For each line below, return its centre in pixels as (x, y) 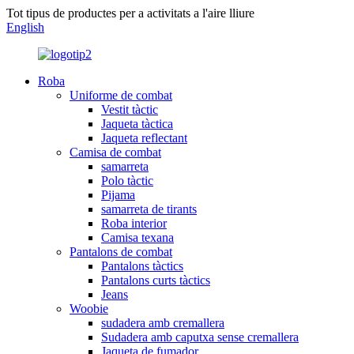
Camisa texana (137, 237)
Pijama (118, 195)
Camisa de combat (115, 152)
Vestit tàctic (130, 109)
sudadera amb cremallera (163, 323)
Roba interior (134, 223)
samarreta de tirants (149, 209)
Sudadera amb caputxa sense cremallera (200, 337)
